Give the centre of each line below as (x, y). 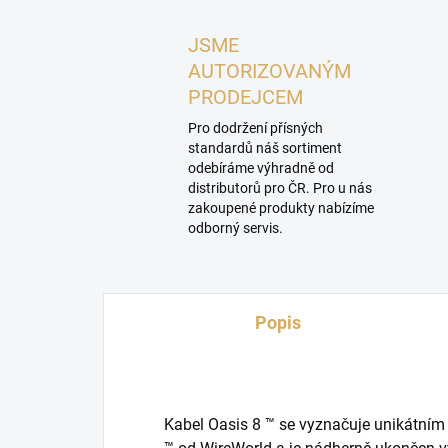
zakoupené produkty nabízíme (281, 208)
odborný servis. (235, 228)
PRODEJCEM (245, 97)
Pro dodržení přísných (255, 128)
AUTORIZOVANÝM (269, 71)
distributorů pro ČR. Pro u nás (280, 188)
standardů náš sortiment (265, 148)
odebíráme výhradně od (261, 168)
